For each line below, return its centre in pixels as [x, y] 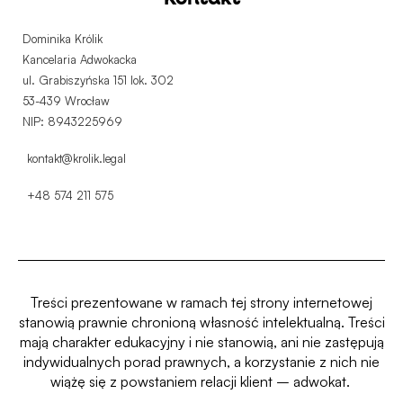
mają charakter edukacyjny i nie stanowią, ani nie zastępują [201, 342]
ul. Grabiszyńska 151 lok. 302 [98, 81]
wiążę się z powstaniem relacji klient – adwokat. [201, 382]
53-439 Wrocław [66, 101]
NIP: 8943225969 [72, 122]
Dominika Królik [63, 39]
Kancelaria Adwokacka [80, 60]
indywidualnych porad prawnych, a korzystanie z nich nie [201, 362]
